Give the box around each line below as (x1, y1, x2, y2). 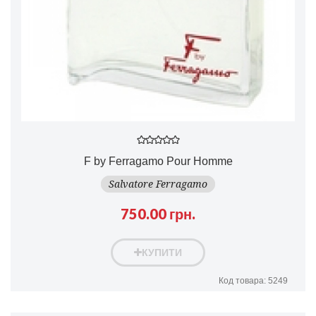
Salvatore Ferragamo (109, 178, 207, 190)
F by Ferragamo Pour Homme (83, 154, 233, 167)
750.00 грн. (121, 205, 195, 222)
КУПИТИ (142, 246, 182, 258)
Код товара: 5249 (219, 275, 288, 286)
